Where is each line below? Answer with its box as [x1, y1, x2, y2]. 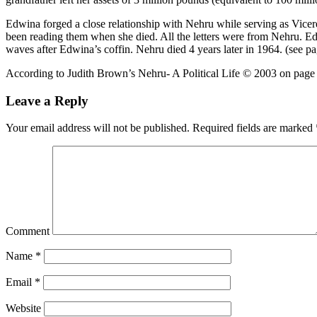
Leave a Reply [6, 93, 88, 108]
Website [6, 302, 41, 315]
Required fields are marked [190, 122, 316, 134]
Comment [6, 225, 50, 238]
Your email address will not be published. [6, 122, 190, 134]
